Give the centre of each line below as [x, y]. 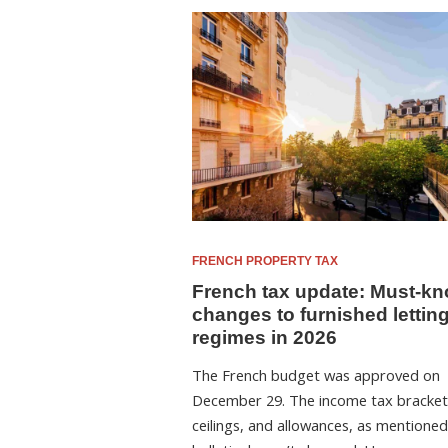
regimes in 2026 [264, 337]
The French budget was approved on [316, 375]
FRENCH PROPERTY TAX [265, 260]
